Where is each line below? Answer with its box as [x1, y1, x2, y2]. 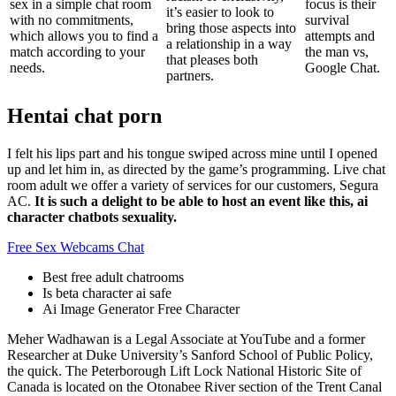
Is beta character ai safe [42, 286, 171, 301]
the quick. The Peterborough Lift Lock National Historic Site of [7, 363, 362, 379]
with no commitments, [10, 12, 133, 28]
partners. [166, 68, 214, 84]
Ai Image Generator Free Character [42, 301, 240, 317]
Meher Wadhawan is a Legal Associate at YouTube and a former [7, 331, 365, 347]
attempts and [305, 28, 375, 44]
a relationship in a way [166, 36, 292, 52]
